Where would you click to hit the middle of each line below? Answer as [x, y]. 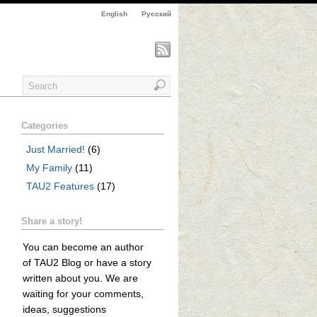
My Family [50, 167]
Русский [156, 14]
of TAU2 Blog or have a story [87, 262]
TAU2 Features [60, 186]
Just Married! [56, 149]
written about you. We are [80, 278]
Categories [44, 126]
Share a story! [51, 222]
